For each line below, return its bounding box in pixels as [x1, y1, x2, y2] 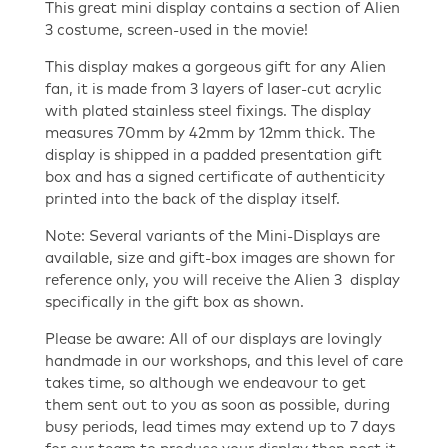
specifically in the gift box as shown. [45, 295, 304, 311]
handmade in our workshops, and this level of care [45, 354, 403, 370]
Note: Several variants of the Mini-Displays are [45, 229, 380, 245]
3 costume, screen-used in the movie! [45, 23, 308, 39]
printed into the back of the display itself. [45, 192, 340, 208]
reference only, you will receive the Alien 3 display [45, 273, 400, 289]
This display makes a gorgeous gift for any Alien [45, 60, 386, 76]
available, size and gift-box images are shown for [45, 251, 395, 267]
